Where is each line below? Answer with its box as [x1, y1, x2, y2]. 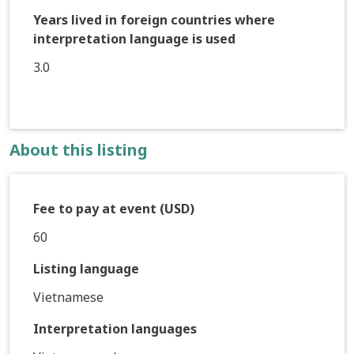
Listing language [33, 259, 139, 277]
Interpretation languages [33, 319, 197, 337]
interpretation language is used [33, 29, 235, 47]
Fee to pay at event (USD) [33, 199, 194, 217]
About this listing [9, 138, 148, 160]
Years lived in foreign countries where [33, 10, 275, 28]
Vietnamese [33, 288, 104, 306]
